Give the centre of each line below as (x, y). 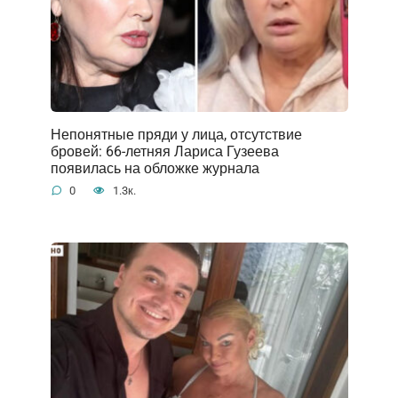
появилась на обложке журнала (155, 168)
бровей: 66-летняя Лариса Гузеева (164, 151)
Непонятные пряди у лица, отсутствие (176, 134)
